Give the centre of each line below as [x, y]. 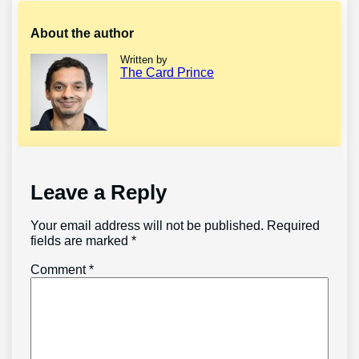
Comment [60, 269]
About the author [83, 33]
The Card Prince [167, 72]
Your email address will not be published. [147, 226]
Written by [144, 59]
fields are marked [81, 241]
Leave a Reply [99, 192]
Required [294, 226]
